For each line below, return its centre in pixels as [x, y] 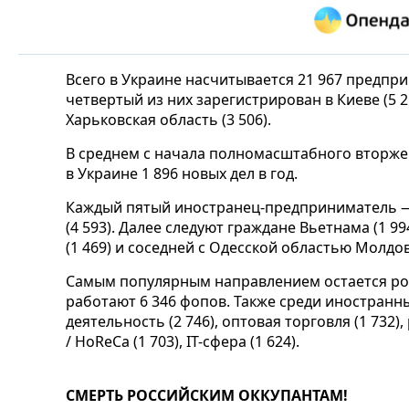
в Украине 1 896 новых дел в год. [182, 173]
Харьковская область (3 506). [168, 119]
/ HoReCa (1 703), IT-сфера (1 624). [183, 341]
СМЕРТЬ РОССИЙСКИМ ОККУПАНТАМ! [207, 395]
